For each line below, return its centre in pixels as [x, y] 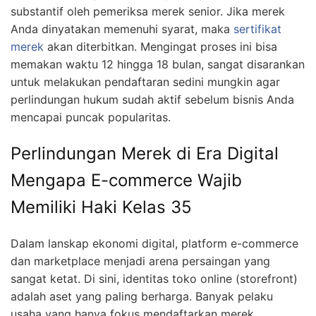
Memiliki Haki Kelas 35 [101, 207]
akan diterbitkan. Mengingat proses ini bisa [160, 47]
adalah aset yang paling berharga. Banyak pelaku [142, 297]
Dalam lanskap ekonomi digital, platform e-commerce [154, 244]
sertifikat [257, 29]
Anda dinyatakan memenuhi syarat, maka [122, 29]
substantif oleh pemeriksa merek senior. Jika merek [148, 12]
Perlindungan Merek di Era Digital [145, 154]
